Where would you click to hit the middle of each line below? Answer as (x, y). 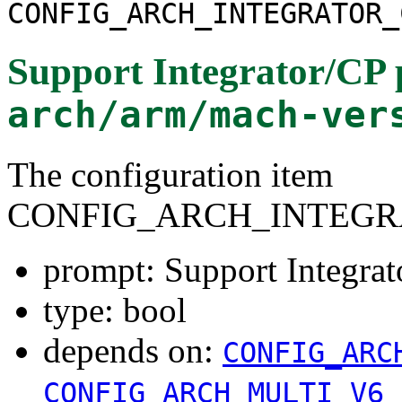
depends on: (133, 350)
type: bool (115, 310)
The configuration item (170, 174)
